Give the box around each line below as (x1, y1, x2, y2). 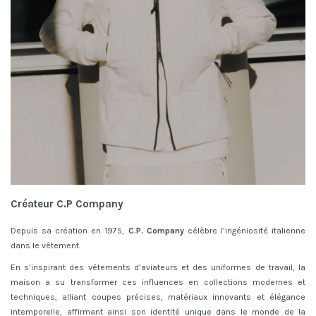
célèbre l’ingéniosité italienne (183, 226, 306, 236)
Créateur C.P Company (11, 197, 123, 211)
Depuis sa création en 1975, (11, 226, 128, 236)
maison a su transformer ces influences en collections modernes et (11, 276, 305, 287)
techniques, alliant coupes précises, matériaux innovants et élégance (11, 291, 305, 302)
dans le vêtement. (11, 241, 80, 251)
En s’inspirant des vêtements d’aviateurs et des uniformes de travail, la (11, 262, 305, 272)
